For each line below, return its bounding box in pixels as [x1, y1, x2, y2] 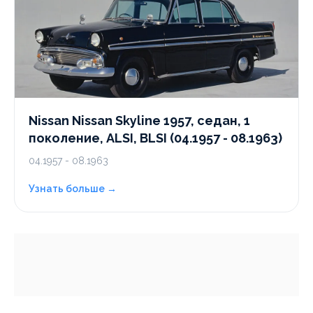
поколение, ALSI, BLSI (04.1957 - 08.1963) [29, 131, 282, 145]
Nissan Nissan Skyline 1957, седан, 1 [29, 113, 250, 128]
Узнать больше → [29, 183, 117, 194]
